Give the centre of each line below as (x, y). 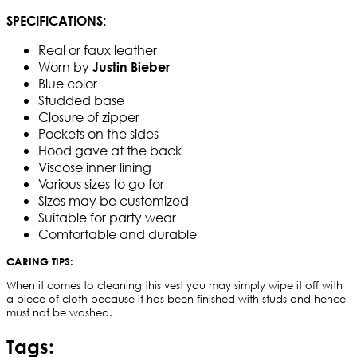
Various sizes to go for (101, 184)
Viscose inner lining (95, 167)
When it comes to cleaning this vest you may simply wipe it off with (175, 286)
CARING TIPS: (40, 262)
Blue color (68, 84)
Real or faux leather (98, 50)
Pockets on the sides (98, 134)
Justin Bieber (131, 67)
